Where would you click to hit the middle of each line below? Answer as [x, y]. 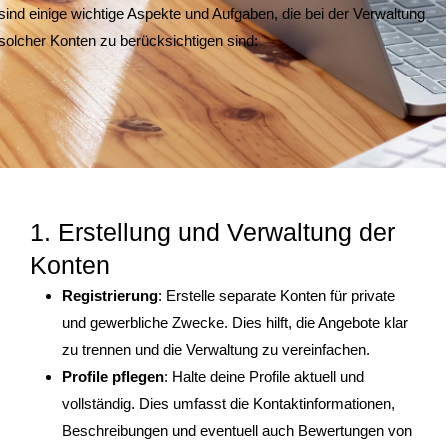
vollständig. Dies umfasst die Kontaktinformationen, [228, 404]
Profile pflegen [113, 377]
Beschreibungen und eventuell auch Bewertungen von [237, 431]
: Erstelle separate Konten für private [276, 296]
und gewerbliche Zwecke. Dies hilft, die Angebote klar [235, 323]
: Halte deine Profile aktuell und [264, 377]
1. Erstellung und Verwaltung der [212, 232]
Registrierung [110, 296]
